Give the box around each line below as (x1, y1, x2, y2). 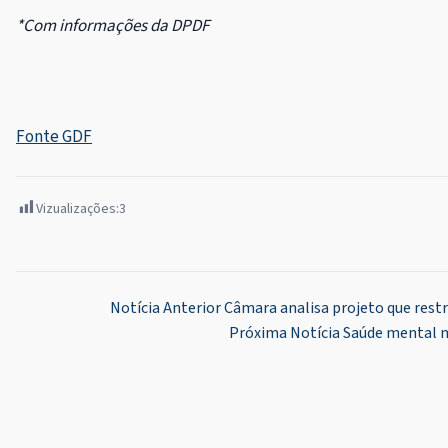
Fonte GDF (16, 125, 92, 150)
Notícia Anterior (109, 297, 221, 320)
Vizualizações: (36, 199, 119, 220)
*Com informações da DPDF (16, 14, 209, 39)
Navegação (15, 296, 131, 332)
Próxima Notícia (228, 322, 340, 345)
